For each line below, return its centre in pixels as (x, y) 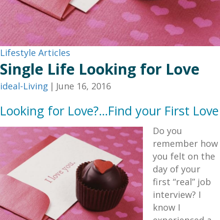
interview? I (177, 195)
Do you (167, 131)
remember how (185, 144)
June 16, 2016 (83, 86)
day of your (177, 169)
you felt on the (184, 156)
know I (166, 207)
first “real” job (182, 182)
